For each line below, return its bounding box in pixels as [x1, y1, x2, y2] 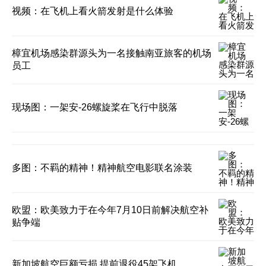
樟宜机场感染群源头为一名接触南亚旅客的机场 [12, 47, 211, 58]
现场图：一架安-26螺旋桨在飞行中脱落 [12, 102, 178, 112]
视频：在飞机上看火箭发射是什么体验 [12, 5, 173, 16]
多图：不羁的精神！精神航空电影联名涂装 [12, 162, 192, 173]
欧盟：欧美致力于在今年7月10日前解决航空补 [12, 204, 208, 215]
